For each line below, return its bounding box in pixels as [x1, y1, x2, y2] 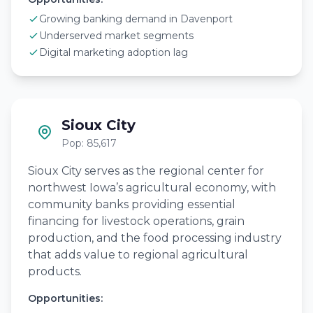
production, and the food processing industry [28, 231, 282, 245]
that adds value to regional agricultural [28, 248, 248, 261]
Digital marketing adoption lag [39, 46, 188, 59]
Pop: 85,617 [61, 137, 117, 150]
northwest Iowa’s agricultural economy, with [28, 181, 276, 194]
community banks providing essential [28, 198, 235, 211]
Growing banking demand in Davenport [39, 13, 233, 25]
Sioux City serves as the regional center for [28, 164, 264, 177]
